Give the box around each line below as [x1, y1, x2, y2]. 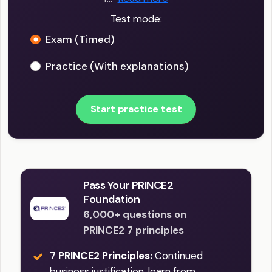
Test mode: [110, 12, 162, 26]
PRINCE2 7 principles [83, 223, 184, 237]
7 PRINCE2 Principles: [50, 249, 152, 263]
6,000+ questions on [83, 208, 186, 222]
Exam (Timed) [46, 33, 115, 47]
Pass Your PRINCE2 [83, 178, 174, 193]
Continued [152, 249, 203, 263]
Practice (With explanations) [46, 59, 189, 73]
